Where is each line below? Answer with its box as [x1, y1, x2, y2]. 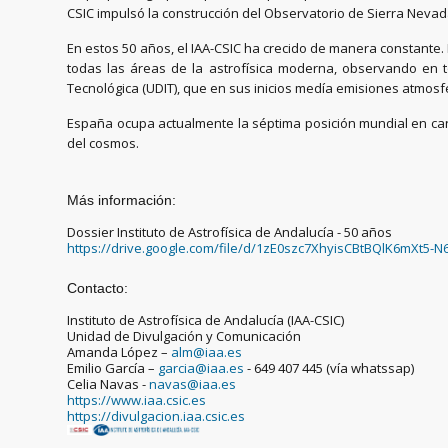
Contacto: [67, 280, 133, 297]
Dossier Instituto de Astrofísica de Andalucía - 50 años [67, 223, 393, 242]
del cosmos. [67, 134, 140, 153]
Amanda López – [67, 343, 172, 362]
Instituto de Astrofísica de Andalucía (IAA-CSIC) [67, 311, 345, 330]
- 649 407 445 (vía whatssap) [244, 359, 415, 378]
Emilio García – [67, 359, 159, 378]
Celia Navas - [67, 375, 150, 394]
